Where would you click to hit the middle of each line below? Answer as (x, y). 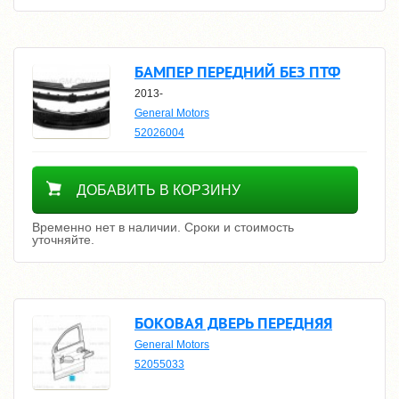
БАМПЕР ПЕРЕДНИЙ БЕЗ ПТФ (237, 72)
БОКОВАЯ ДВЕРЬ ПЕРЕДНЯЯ (233, 323)
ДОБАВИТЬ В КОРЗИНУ (159, 190)
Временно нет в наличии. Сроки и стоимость (163, 227)
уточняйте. (63, 240)
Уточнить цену (97, 174)
